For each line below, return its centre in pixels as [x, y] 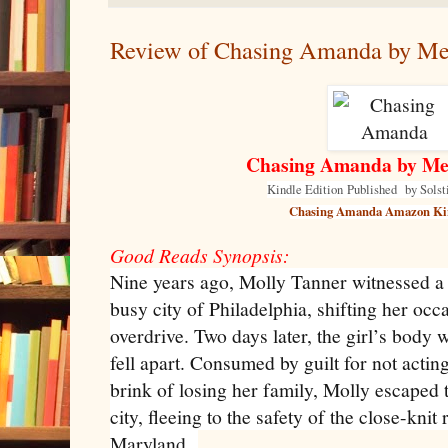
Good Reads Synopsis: [200, 255]
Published [374, 190]
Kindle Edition [307, 190]
